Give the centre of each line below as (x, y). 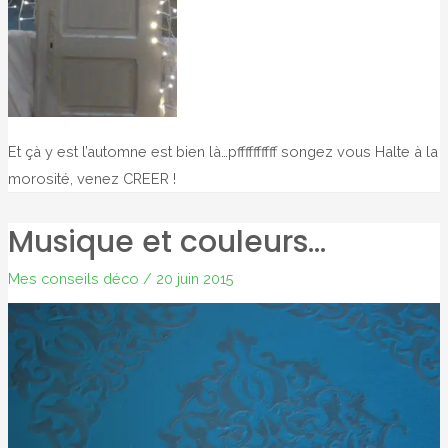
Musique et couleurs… (166, 241)
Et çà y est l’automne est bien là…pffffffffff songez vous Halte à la (222, 152)
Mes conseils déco (73, 278)
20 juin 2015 (194, 278)
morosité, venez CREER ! (95, 179)
